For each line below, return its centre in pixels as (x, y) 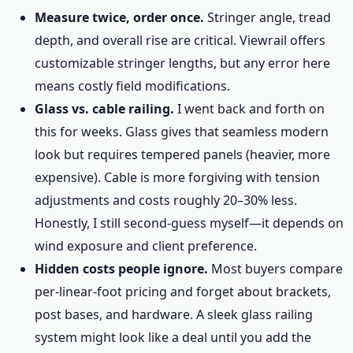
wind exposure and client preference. (146, 246)
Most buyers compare (275, 269)
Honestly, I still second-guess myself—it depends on (189, 223)
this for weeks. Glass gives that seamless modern (182, 132)
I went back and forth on (249, 109)
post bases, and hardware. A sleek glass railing (174, 314)
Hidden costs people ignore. (121, 269)
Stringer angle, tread (268, 17)
